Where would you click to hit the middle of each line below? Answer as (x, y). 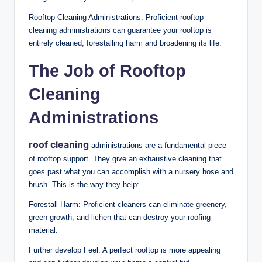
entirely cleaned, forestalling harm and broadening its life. (125, 43)
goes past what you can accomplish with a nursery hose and (131, 171)
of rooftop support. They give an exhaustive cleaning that (125, 158)
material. (43, 230)
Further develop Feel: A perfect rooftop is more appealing (125, 250)
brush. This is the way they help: (84, 184)
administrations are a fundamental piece (158, 145)
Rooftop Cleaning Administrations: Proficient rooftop (116, 17)
